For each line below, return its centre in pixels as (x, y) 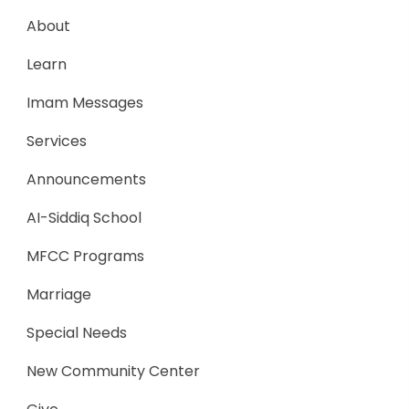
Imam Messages (85, 103)
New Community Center (113, 372)
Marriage (59, 295)
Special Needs (77, 333)
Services (57, 142)
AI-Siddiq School (84, 218)
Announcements (86, 180)
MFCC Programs (85, 257)
